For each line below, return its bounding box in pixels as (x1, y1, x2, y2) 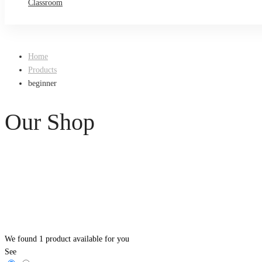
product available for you (43, 234, 129, 243)
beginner (28, 79, 57, 88)
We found (5, 234, 39, 243)
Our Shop (5, 108, 95, 135)
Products (28, 65, 57, 74)
